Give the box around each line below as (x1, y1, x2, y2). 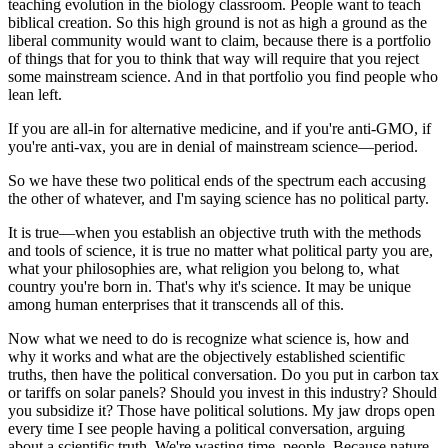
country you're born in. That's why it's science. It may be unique (8, 277, 411, 295)
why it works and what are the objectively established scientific (8, 347, 405, 365)
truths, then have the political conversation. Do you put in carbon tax (8, 365, 439, 383)
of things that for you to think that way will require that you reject (8, 49, 419, 67)
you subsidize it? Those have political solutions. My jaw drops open (8, 401, 435, 419)
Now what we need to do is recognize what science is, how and (8, 329, 409, 347)
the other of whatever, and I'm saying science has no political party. (8, 189, 429, 207)
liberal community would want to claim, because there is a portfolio (8, 31, 431, 49)
